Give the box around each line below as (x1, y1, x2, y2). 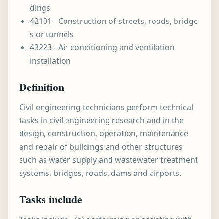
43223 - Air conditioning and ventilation (30, 42, 175, 53)
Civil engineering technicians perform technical (19, 102, 193, 112)
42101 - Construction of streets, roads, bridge (30, 16, 198, 26)
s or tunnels (30, 29, 74, 40)
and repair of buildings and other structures (19, 141, 183, 152)
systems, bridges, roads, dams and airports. (19, 168, 181, 178)
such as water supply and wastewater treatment (19, 154, 198, 165)
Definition (19, 79, 64, 95)
